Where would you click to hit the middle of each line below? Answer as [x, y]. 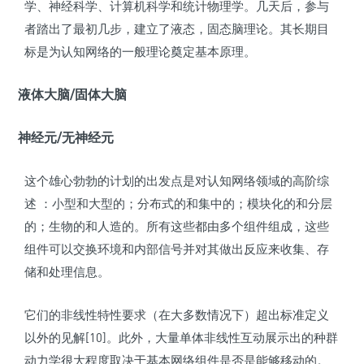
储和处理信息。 [67, 272]
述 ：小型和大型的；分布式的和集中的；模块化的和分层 [178, 204]
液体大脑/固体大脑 [72, 95]
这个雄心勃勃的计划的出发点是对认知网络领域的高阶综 [177, 181]
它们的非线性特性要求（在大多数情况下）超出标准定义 [177, 315]
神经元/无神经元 [66, 138]
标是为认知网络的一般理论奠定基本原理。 [140, 52]
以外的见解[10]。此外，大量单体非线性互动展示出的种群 [181, 338]
